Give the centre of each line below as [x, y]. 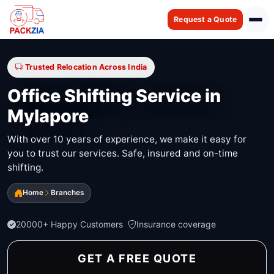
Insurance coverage [176, 224]
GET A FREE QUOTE [137, 259]
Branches [68, 193]
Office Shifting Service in [114, 96]
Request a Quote [206, 19]
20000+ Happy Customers [69, 224]
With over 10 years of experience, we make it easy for [127, 139]
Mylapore [48, 116]
